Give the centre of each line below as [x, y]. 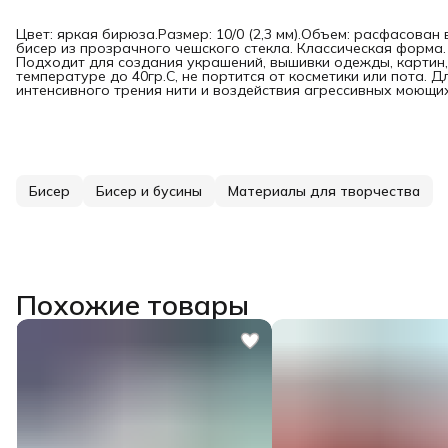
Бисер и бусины [149, 191]
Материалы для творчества [324, 191]
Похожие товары [132, 304]
